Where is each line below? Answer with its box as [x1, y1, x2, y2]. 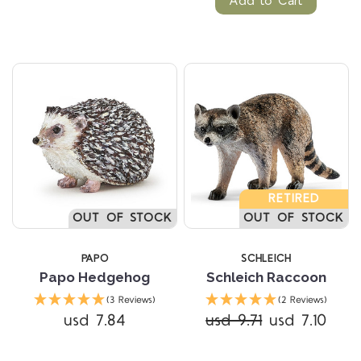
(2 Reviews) [277, 293, 327, 307]
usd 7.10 [269, 309, 327, 332]
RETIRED [268, 189, 319, 207]
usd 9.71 [205, 309, 263, 332]
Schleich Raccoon [205, 268, 326, 285]
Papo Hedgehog [39, 268, 151, 285]
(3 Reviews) [106, 293, 156, 307]
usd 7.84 [64, 309, 127, 332]
